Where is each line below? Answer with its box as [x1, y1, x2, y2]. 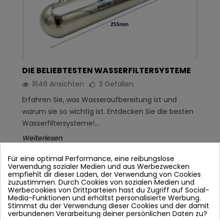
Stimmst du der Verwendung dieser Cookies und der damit [8, 201, 209, 211]
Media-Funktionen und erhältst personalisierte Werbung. [8, 193, 201, 203]
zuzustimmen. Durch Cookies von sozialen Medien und [8, 177, 194, 188]
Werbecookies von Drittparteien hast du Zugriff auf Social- [8, 185, 209, 195]
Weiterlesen [22, 133, 62, 143]
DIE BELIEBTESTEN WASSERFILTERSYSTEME [22, 64, 191, 76]
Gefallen [105, 79, 134, 89]
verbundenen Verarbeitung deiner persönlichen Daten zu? [8, 209, 207, 219]
